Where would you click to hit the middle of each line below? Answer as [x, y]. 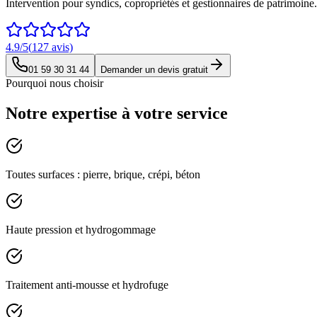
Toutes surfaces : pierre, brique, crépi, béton [103, 174]
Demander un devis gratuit [154, 69]
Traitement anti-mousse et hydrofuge [87, 284]
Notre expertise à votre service [117, 113]
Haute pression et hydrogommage [81, 229]
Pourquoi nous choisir [54, 83]
